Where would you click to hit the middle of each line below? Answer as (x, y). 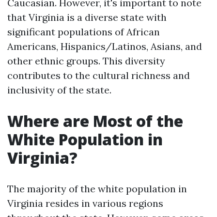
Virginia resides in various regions (85, 203)
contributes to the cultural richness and (99, 75)
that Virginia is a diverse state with (87, 17)
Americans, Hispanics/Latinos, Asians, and (105, 46)
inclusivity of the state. (59, 90)
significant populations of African (84, 32)
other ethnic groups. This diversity (86, 61)
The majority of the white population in (97, 189)
